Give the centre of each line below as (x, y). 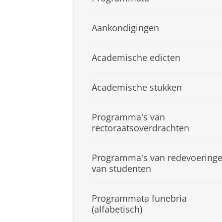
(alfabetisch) (117, 209)
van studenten (121, 168)
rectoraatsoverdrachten (140, 128)
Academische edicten (136, 57)
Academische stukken (137, 87)
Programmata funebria (139, 198)
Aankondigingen (125, 28)
